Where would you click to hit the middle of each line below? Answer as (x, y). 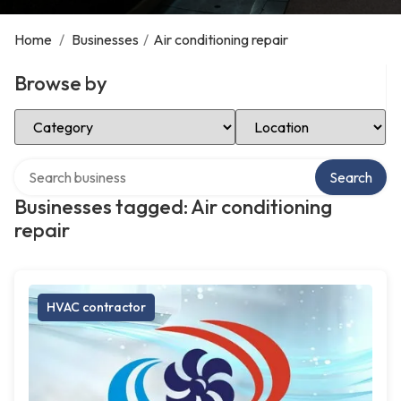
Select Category (64, 115)
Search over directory (80, 166)
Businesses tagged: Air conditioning (173, 207)
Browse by (61, 83)
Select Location (283, 115)
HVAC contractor (96, 307)
